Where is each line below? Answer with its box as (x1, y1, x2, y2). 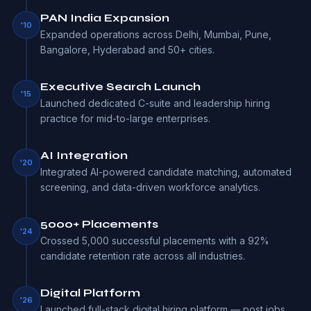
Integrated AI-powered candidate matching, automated (40, 166, 292, 178)
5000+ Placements (40, 217, 158, 230)
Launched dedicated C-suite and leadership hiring (40, 97, 270, 109)
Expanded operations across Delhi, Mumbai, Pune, (40, 28, 271, 40)
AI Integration (40, 149, 128, 162)
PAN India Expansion (40, 11, 169, 24)
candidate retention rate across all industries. (40, 250, 245, 262)
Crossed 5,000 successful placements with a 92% (40, 235, 269, 246)
